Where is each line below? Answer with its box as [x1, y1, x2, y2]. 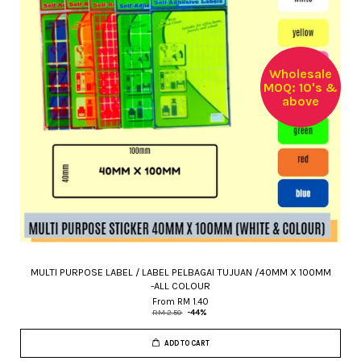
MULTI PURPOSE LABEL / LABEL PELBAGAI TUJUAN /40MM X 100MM [30, 266, 331, 278]
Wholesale [269, 65, 332, 81]
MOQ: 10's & [263, 79, 338, 95]
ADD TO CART [164, 339, 210, 347]
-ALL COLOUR [151, 280, 210, 292]
